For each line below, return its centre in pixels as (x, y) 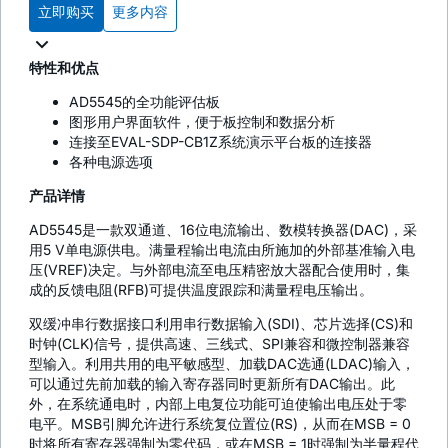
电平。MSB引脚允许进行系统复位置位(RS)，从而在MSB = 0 (220, 423)
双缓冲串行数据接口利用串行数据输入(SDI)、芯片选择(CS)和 (221, 323)
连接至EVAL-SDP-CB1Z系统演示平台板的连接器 (220, 141)
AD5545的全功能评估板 (144, 101)
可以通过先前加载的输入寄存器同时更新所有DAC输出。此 (212, 383)
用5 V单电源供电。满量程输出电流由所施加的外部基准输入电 (222, 249)
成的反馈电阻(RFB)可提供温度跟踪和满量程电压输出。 (201, 289)
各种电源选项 (111, 161)
